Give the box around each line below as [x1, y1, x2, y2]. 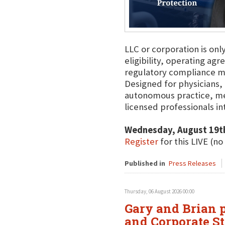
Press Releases [168, 159, 216, 168]
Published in [124, 159, 165, 168]
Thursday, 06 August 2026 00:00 [124, 188, 194, 195]
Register [124, 136, 158, 147]
